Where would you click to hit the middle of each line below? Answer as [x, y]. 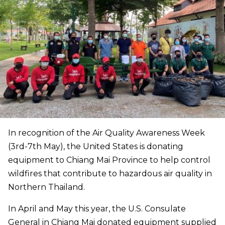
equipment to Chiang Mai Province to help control [109, 160]
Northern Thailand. [46, 187]
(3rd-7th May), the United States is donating [96, 147]
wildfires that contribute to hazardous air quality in [110, 174]
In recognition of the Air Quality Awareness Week [106, 133]
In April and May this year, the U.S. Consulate [97, 209]
